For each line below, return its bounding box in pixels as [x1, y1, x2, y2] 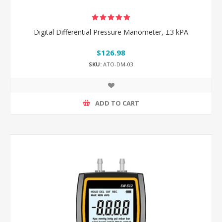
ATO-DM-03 [102, 60, 133, 68]
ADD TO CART [95, 99, 139, 108]
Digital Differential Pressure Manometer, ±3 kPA [34, 27, 188, 37]
